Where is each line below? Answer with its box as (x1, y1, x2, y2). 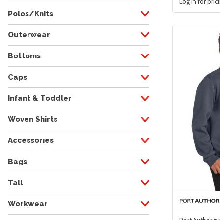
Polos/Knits (8, 9, 53, 18)
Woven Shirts (8, 114, 57, 124)
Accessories (8, 136, 54, 145)
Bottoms (8, 51, 41, 60)
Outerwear (8, 30, 50, 39)
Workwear (8, 199, 48, 208)
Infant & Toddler (8, 93, 72, 103)
